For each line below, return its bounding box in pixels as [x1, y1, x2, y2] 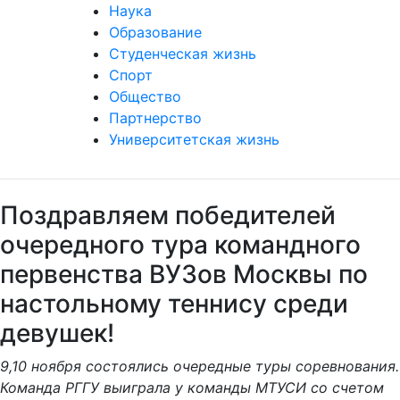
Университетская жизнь [109, 152, 279, 170]
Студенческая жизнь [109, 66, 256, 84]
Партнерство [109, 130, 202, 148]
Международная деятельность [109, 2, 327, 20]
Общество [109, 109, 181, 127]
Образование [109, 45, 202, 62]
